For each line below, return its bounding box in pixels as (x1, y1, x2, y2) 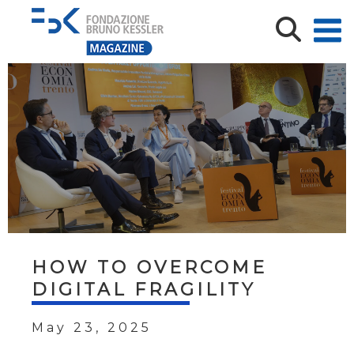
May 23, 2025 (32, 320, 152, 335)
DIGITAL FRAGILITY (32, 279, 256, 300)
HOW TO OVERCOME (32, 257, 267, 278)
